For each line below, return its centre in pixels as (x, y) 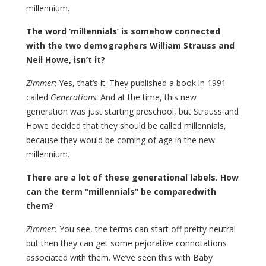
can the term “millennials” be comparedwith (121, 192)
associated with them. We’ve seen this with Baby (119, 258)
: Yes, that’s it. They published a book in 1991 (140, 83)
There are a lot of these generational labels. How (132, 178)
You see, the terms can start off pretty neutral (146, 229)
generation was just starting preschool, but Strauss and (132, 112)
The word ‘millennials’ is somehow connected (123, 31)
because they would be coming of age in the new (121, 140)
